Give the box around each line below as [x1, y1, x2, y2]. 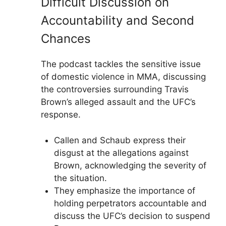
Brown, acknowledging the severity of [53, 160, 206, 171]
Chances [41, 31, 91, 46]
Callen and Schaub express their [53, 135, 186, 145]
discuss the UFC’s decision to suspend [53, 210, 210, 221]
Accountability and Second [41, 13, 194, 28]
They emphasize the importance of [53, 185, 195, 196]
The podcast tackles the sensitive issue [41, 59, 201, 69]
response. [41, 109, 81, 120]
